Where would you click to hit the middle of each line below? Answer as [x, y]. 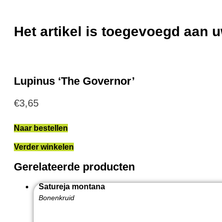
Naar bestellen [41, 128]
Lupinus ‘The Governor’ [74, 81]
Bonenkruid [56, 198]
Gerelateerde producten [74, 166]
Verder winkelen [44, 147]
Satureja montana [72, 187]
